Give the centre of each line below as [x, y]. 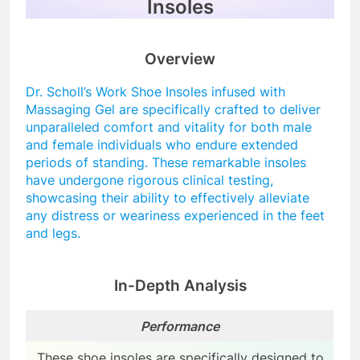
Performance [180, 326]
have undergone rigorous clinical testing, [149, 180]
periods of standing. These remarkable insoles [166, 163]
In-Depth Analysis [180, 286]
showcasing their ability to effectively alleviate [168, 198]
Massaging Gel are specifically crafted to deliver [173, 110]
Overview [180, 59]
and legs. [53, 233]
